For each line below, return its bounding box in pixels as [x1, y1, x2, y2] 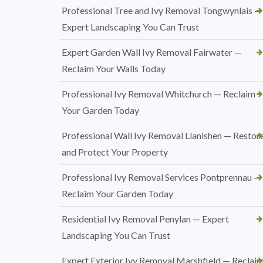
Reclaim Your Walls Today [62, 63, 166, 74]
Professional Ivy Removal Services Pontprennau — [62, 171, 261, 183]
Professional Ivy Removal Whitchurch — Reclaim [62, 88, 255, 99]
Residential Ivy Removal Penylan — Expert [62, 213, 229, 224]
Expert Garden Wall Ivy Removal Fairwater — [62, 46, 242, 58]
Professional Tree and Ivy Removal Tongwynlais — [62, 5, 262, 16]
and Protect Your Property [62, 146, 168, 157]
